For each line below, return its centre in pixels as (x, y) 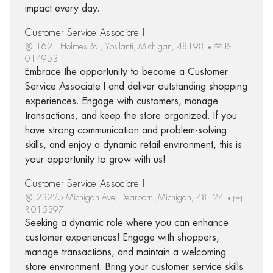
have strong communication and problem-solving (126, 130)
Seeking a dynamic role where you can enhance (126, 223)
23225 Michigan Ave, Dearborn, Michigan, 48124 (131, 197)
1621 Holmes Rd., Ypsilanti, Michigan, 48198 (121, 46)
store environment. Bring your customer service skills (134, 267)
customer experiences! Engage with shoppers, (122, 237)
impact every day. (62, 8)
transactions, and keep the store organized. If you (131, 115)
